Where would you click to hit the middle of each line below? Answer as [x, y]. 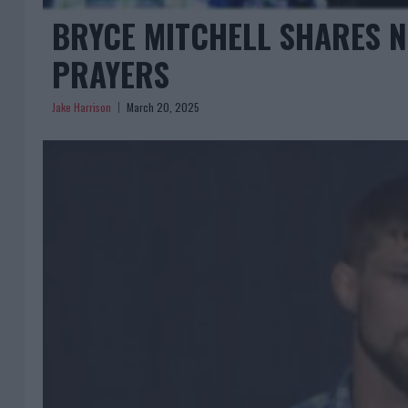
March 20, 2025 [163, 107]
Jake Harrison [82, 107]
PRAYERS [111, 73]
